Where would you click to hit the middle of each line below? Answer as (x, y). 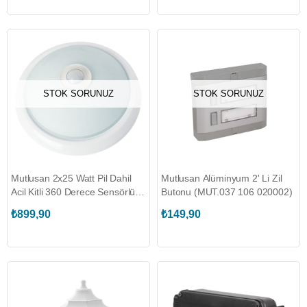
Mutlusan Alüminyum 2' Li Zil (222, 178)
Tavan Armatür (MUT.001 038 (74, 206)
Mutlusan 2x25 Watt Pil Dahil (71, 178)
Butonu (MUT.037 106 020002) (227, 192)
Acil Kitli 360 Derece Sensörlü (73, 192)
